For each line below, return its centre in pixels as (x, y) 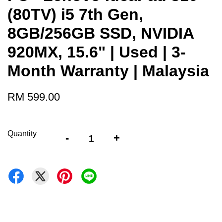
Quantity (22, 134)
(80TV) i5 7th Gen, (75, 14)
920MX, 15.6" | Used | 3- (97, 52)
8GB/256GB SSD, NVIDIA (101, 33)
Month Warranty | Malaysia (108, 71)
